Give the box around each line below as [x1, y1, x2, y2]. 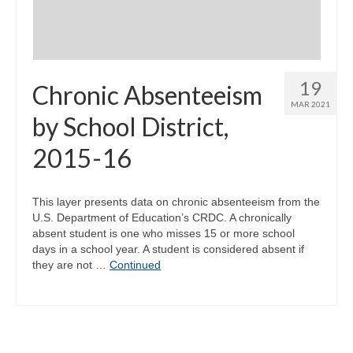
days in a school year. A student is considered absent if [32, 243, 304, 255]
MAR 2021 [291, 99, 330, 109]
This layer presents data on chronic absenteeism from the [32, 195, 320, 208]
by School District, [32, 111, 229, 142]
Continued [110, 258, 161, 271]
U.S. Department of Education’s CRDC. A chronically [32, 211, 292, 224]
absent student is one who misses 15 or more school [32, 227, 295, 240]
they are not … [32, 258, 110, 271]
